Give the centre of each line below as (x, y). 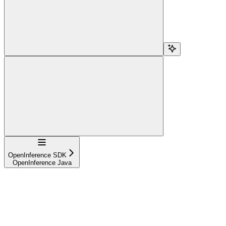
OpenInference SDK (37, 155)
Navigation (52, 141)
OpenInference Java (42, 163)
